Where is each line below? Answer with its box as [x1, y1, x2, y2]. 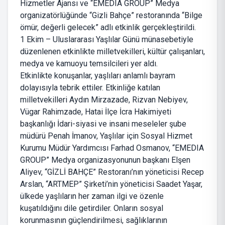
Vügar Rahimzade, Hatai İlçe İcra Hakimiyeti [20, 107, 171, 117]
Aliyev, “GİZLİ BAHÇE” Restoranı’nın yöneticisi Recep [20, 167, 204, 177]
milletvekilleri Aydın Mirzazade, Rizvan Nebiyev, [20, 95, 188, 105]
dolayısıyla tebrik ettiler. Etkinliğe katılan [20, 83, 160, 93]
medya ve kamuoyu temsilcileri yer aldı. [20, 59, 158, 69]
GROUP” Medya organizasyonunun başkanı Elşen [20, 155, 190, 165]
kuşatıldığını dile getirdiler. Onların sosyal [20, 203, 163, 213]
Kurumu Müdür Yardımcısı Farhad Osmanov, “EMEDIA [20, 143, 204, 153]
